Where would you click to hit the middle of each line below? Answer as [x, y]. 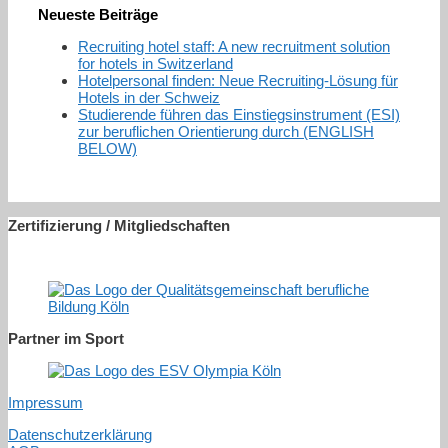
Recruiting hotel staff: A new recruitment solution [234, 46]
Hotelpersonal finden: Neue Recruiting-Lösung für [238, 80]
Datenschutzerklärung [80, 434]
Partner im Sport [66, 338]
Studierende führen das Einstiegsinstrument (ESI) [239, 114]
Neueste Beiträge [98, 14]
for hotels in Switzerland [155, 63]
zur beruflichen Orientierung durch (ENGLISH [226, 131]
